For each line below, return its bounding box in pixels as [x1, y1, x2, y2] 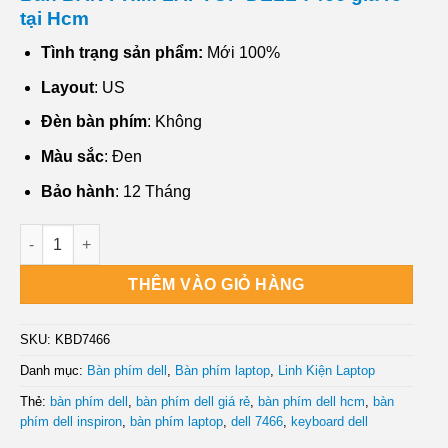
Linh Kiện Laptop [278, 363, 375, 379]
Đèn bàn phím [40, 113, 147, 131]
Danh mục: [20, 363, 87, 379]
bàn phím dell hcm [258, 394, 365, 410]
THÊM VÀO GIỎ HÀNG [128, 275, 305, 293]
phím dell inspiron [20, 414, 122, 430]
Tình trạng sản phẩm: [40, 44, 203, 62]
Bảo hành [40, 182, 115, 200]
